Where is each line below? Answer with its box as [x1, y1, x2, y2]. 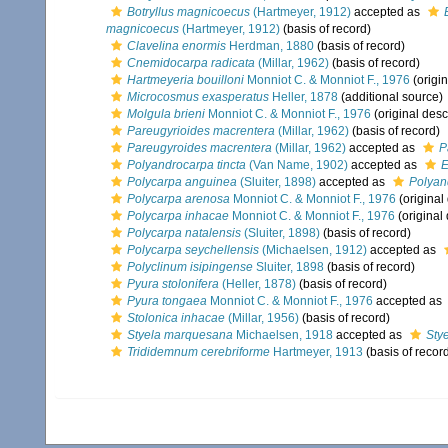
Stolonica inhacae [127, 311, 225, 325]
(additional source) [338, 90, 443, 104]
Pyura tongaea [127, 294, 207, 308]
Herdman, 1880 [226, 39, 314, 53]
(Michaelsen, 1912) [259, 243, 367, 257]
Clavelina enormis [127, 39, 226, 53]
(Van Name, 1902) [246, 158, 348, 172]
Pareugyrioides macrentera [127, 124, 275, 138]
